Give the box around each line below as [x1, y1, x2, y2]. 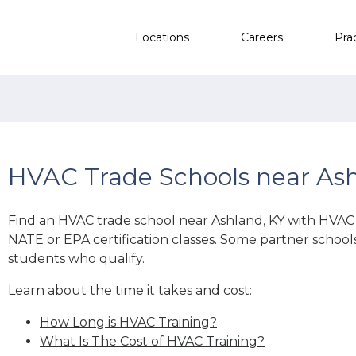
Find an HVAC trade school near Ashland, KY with [8, 212, 319, 228]
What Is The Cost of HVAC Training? [40, 333, 265, 349]
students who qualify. [8, 250, 145, 266]
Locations [135, 29, 189, 44]
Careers [241, 29, 283, 44]
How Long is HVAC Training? [40, 314, 217, 330]
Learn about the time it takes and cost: [8, 282, 252, 298]
